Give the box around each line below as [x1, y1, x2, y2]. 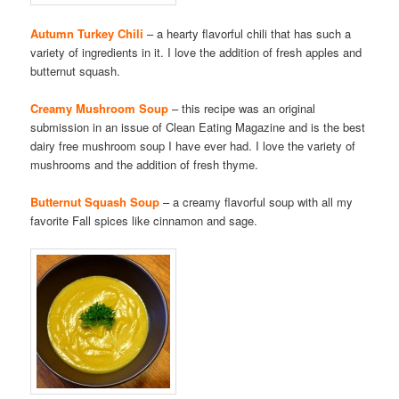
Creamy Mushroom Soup [30, 100, 169, 118]
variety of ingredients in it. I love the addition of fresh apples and [30, 43, 362, 61]
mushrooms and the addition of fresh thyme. [30, 156, 259, 174]
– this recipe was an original [168, 100, 316, 118]
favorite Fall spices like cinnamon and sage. [30, 212, 258, 230]
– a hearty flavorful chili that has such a [143, 24, 352, 42]
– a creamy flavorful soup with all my [163, 193, 354, 211]
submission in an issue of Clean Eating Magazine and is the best [30, 118, 366, 136]
